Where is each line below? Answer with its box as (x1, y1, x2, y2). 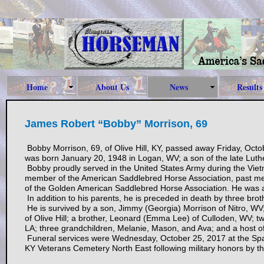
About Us (95, 81, 129, 93)
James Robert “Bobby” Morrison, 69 (25, 118, 207, 130)
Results (236, 81, 262, 93)
